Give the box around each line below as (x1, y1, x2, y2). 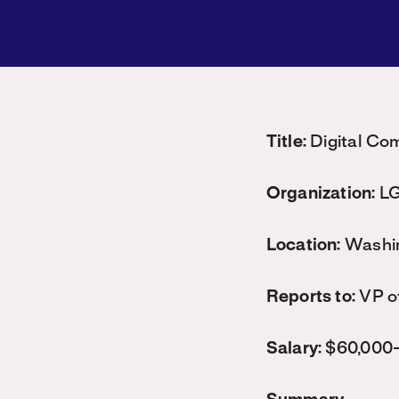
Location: (265, 237, 341, 254)
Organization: (265, 185, 376, 202)
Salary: (265, 340, 326, 357)
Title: (265, 134, 307, 151)
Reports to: (265, 289, 356, 305)
